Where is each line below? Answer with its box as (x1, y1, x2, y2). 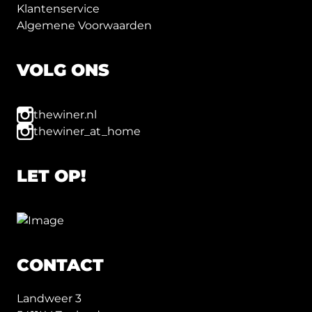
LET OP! (17, 166, 86, 186)
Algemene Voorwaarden (17, 19, 152, 32)
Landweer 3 (17, 292, 81, 305)
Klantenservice (17, 2, 100, 15)
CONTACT (17, 255, 104, 275)
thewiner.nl (33, 108, 97, 121)
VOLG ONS (17, 60, 109, 80)
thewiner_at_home (33, 125, 141, 138)
